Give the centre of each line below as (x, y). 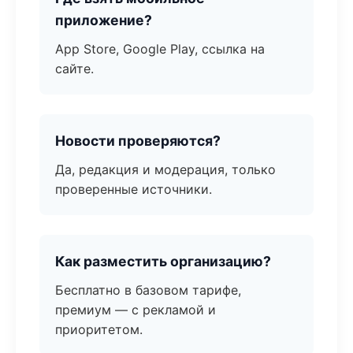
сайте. (74, 69)
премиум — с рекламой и (136, 310)
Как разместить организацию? (163, 261)
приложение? (104, 20)
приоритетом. (99, 329)
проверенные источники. (134, 189)
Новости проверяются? (138, 141)
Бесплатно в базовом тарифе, (148, 290)
